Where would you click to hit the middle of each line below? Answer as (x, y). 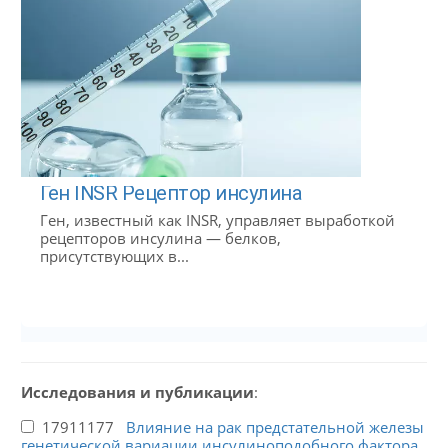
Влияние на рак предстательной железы (274, 427)
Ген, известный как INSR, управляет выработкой (217, 220)
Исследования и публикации (137, 392)
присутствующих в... (114, 256)
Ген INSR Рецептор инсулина (170, 193)
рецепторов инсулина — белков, (160, 238)
